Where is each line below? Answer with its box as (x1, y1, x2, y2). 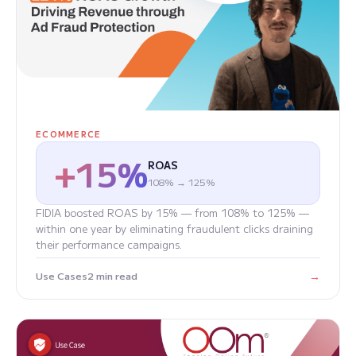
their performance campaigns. (36, 236, 182, 252)
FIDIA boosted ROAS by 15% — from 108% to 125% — (36, 204, 309, 220)
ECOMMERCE (36, 127, 102, 140)
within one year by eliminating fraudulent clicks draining (36, 220, 313, 236)
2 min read (87, 269, 137, 283)
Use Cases (36, 269, 87, 283)
